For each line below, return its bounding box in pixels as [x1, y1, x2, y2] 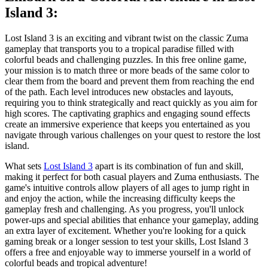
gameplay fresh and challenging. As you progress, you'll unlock [5, 203, 244, 214]
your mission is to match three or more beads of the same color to [5, 65, 249, 75]
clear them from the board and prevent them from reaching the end [5, 75, 254, 86]
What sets [5, 160, 44, 171]
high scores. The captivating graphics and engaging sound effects [5, 108, 250, 118]
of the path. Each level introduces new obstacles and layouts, [5, 86, 233, 97]
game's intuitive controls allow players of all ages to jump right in [5, 182, 249, 193]
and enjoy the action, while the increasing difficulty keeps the [5, 193, 235, 203]
